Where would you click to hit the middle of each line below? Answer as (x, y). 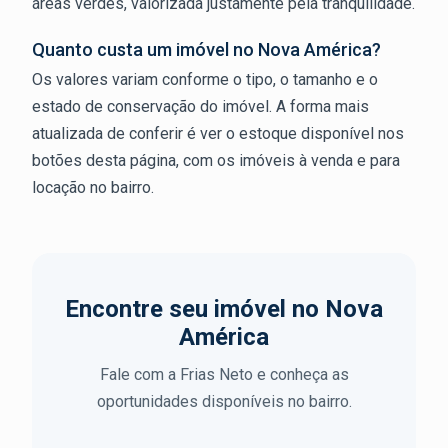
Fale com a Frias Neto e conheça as (224, 374)
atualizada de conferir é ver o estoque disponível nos (218, 133)
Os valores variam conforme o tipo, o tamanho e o (205, 79)
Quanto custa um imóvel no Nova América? (206, 49)
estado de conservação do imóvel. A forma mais (200, 106)
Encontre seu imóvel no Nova (224, 309)
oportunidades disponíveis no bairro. (224, 401)
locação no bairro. (93, 187)
